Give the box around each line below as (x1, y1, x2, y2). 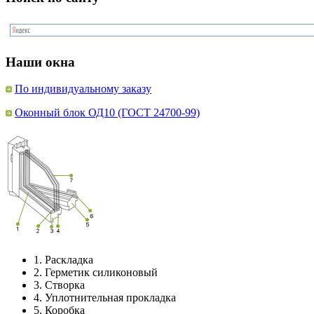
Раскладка (45, 254, 93, 266)
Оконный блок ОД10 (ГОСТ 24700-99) (15, 107, 200, 119)
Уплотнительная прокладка (45, 292, 176, 304)
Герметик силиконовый (45, 266, 158, 279)
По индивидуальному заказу (15, 83, 151, 95)
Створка (45, 279, 85, 292)
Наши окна (6, 54, 75, 69)
